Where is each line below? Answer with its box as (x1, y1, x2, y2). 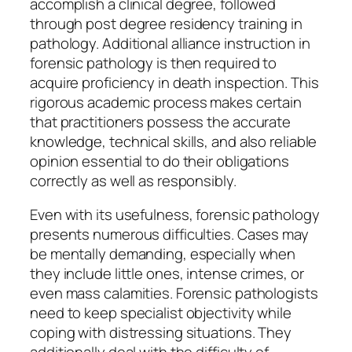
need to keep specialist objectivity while (30, 302, 291, 324)
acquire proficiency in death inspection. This (30, 71, 319, 93)
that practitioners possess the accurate (30, 111, 291, 132)
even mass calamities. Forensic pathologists (30, 283, 318, 304)
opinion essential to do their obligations (30, 150, 289, 171)
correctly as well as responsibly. (30, 170, 236, 191)
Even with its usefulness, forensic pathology (30, 204, 320, 225)
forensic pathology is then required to (30, 52, 277, 73)
